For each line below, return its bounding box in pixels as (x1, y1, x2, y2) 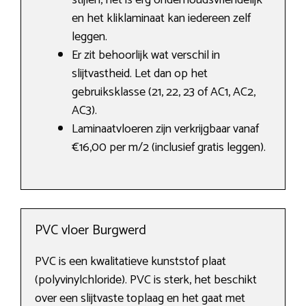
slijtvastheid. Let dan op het (72, 64, 208, 85)
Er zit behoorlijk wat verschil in (72, 45, 220, 66)
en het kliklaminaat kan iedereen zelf (72, 8, 251, 29)
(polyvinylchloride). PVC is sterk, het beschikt (35, 270, 257, 291)
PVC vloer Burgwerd (35, 219, 146, 242)
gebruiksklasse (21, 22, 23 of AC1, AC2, (72, 82, 255, 103)
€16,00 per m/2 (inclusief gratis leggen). (72, 137, 266, 158)
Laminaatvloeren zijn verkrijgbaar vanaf (72, 119, 259, 140)
